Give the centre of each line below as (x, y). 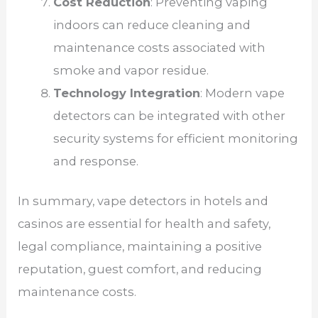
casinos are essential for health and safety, (144, 224)
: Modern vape (242, 93)
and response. (95, 161)
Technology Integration (126, 93)
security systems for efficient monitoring (175, 138)
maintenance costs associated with (159, 47)
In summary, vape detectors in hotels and (143, 201)
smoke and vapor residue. (131, 70)
